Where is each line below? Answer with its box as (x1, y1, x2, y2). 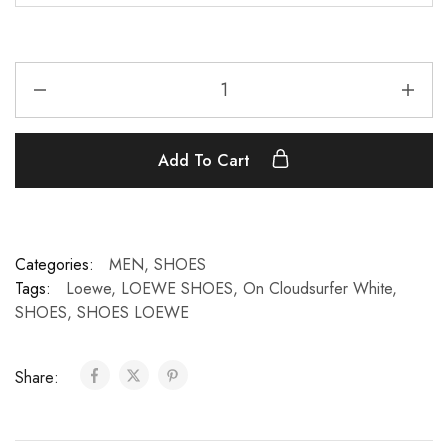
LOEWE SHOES (121, 277, 233, 300)
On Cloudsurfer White (243, 277, 392, 300)
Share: (15, 366, 64, 389)
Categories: (15, 253, 94, 276)
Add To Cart (158, 149, 255, 172)
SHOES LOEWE (77, 301, 189, 324)
